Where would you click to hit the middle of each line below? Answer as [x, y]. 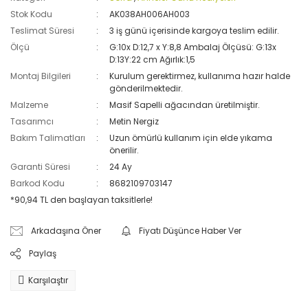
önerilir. [124, 150]
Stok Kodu [31, 14]
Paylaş [42, 253]
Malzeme [29, 105]
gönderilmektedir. [146, 88]
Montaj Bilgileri [41, 76]
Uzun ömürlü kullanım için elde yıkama [191, 138]
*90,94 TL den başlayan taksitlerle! [81, 200]
